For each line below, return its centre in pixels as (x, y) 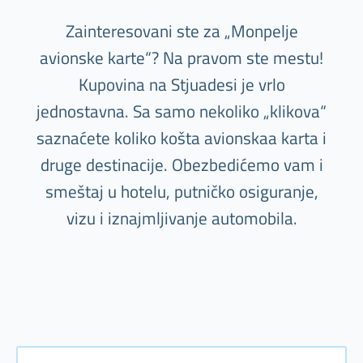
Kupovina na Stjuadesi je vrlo (181, 85)
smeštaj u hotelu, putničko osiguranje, (181, 192)
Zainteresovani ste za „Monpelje (181, 31)
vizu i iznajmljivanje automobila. (181, 218)
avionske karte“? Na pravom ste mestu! (181, 58)
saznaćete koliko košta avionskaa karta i (181, 138)
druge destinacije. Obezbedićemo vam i (181, 165)
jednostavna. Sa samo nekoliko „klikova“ (181, 111)
